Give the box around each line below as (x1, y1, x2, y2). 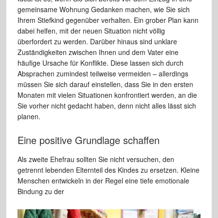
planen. (17, 111, 40, 121)
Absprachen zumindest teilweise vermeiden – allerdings (17, 68, 188, 78)
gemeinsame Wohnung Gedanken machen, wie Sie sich (17, 4, 190, 14)
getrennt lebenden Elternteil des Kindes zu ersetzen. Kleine (17, 164, 200, 175)
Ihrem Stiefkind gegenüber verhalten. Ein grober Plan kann (17, 15, 199, 25)
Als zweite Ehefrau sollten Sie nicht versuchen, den (17, 154, 174, 164)
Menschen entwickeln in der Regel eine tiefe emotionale (17, 175, 189, 185)
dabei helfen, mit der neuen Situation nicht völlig (17, 25, 165, 36)
